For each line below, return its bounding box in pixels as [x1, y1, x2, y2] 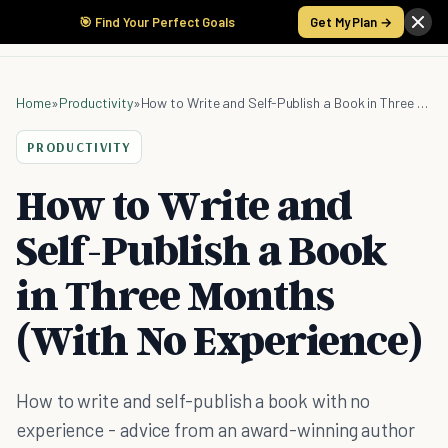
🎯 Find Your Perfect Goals [79, 14, 235, 30]
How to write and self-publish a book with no [16, 389, 371, 412]
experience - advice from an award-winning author [16, 418, 415, 441]
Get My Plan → [310, 14, 392, 30]
